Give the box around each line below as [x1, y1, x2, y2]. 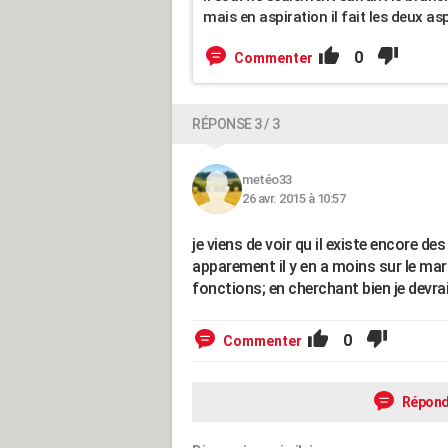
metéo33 [242, 172, 292, 187]
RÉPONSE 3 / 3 [192, 116, 280, 132]
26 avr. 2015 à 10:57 [242, 191, 345, 206]
